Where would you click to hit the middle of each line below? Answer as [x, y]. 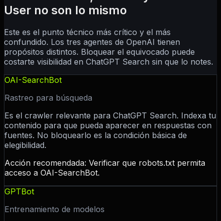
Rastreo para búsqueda [48, 98]
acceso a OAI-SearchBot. [52, 173]
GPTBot [19, 192]
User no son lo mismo [65, 10]
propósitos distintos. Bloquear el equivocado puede [99, 52]
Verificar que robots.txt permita [147, 163]
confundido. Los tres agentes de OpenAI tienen [92, 42]
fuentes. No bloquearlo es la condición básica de [96, 135]
